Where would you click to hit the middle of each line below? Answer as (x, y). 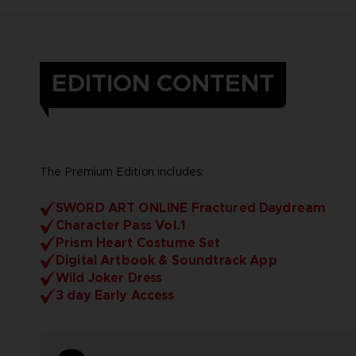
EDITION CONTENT (163, 83)
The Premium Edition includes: (122, 171)
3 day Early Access (114, 295)
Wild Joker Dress (109, 277)
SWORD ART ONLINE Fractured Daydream (191, 207)
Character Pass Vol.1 (120, 225)
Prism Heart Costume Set (138, 242)
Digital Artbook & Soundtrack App (166, 260)
